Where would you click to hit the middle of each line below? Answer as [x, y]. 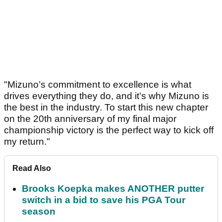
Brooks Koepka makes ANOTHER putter [113, 189]
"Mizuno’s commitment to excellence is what [98, 85]
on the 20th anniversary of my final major [90, 119]
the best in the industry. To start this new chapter [106, 108]
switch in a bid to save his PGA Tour [104, 200]
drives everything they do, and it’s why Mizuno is [107, 96]
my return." [27, 142]
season [39, 212]
